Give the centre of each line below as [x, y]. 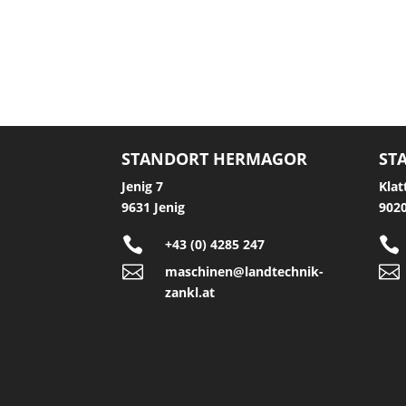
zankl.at [189, 293]
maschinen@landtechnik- [244, 272]
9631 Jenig [154, 208]
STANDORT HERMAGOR [215, 159]
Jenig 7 [143, 187]
